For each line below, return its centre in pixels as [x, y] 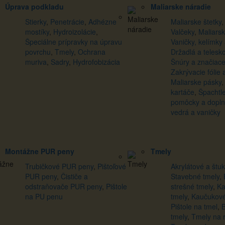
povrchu [38, 52]
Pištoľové [112, 166]
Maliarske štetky [196, 22]
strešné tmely [192, 187]
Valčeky [183, 32]
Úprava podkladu [34, 7]
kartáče [183, 92]
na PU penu [44, 197]
